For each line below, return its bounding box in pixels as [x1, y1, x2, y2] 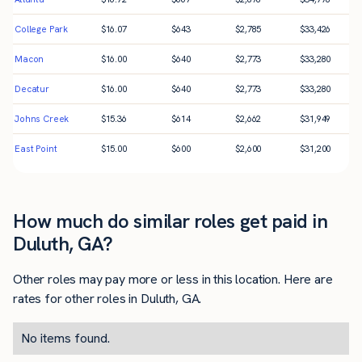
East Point [15, 143, 57, 155]
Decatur [15, 83, 49, 95]
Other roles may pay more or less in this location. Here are [13, 270, 333, 288]
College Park [15, 23, 69, 36]
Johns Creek [15, 113, 69, 125]
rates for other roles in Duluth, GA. [13, 289, 202, 307]
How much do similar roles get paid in [13, 208, 328, 234]
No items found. [21, 329, 110, 347]
